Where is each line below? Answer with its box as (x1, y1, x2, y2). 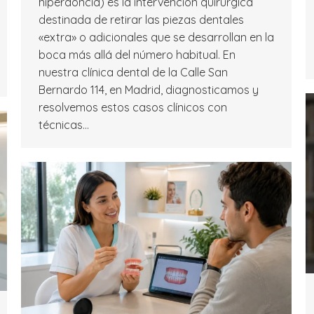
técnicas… (39, 118, 89, 132)
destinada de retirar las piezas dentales (39, 13, 244, 27)
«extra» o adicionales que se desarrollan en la (39, 30, 274, 45)
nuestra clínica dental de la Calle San (39, 65, 228, 80)
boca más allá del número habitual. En (39, 48, 235, 62)
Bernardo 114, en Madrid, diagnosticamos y (39, 83, 259, 97)
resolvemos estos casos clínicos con (39, 100, 227, 115)
